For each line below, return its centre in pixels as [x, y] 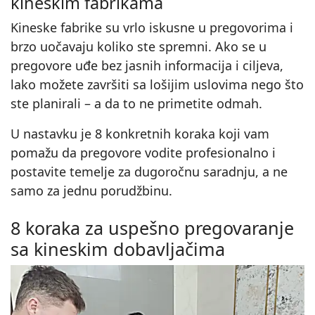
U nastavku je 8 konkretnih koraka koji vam [140, 134]
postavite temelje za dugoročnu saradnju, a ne [149, 172]
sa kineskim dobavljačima [118, 249]
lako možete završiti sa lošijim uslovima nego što [157, 85]
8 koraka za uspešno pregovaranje [152, 228]
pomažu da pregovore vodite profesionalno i [143, 153]
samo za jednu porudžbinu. [91, 191]
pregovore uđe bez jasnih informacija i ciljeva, [147, 66]
